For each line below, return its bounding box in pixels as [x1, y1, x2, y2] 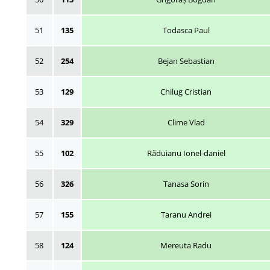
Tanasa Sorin [163, 178, 209, 189]
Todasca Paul [162, 24, 210, 36]
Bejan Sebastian [157, 55, 215, 66]
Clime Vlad [167, 116, 205, 128]
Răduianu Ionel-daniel [146, 147, 225, 159]
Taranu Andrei [160, 209, 212, 220]
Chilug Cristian [160, 86, 212, 97]
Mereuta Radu [160, 239, 212, 251]
